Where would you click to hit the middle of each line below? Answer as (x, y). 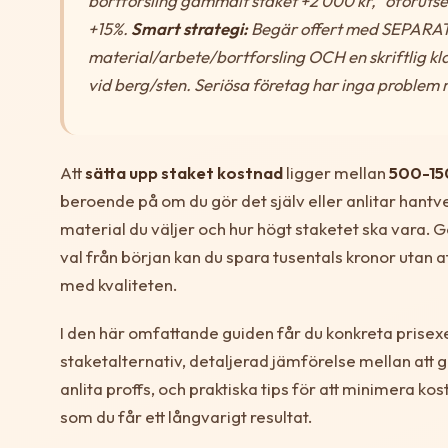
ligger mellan (336, 172)
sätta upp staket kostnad (184, 172)
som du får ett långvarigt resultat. (186, 416)
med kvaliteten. (118, 284)
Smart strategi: (189, 28)
